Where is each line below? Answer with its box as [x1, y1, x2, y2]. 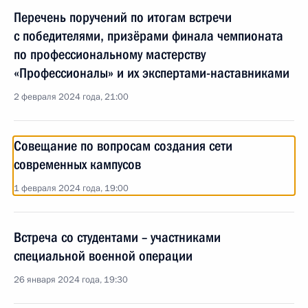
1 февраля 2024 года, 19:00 [14, 182, 129, 195]
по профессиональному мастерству [14, 46, 206, 63]
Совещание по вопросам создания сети [14, 137, 232, 154]
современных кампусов [14, 156, 141, 173]
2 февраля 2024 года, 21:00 [14, 91, 129, 103]
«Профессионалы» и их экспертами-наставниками [14, 65, 289, 81]
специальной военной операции [14, 247, 192, 264]
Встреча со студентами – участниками [14, 229, 221, 245]
